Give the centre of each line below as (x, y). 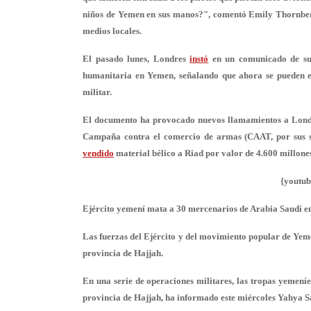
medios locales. (112, 31)
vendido (98, 153)
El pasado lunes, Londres (136, 59)
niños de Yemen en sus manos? (143, 14)
